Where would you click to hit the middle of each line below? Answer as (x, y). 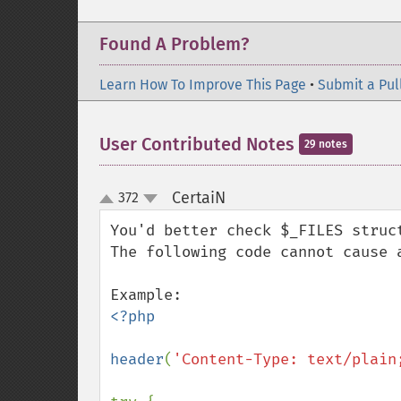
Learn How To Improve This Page (203, 85)
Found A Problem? (174, 44)
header (137, 359)
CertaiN (198, 198)
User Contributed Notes (199, 144)
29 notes (326, 144)
